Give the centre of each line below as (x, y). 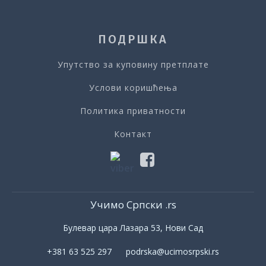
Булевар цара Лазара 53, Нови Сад (133, 228)
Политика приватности (133, 111)
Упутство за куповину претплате (133, 65)
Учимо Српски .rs (133, 204)
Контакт (133, 134)
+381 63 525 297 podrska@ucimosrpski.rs (133, 252)
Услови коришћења (133, 88)
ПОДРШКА (133, 39)
